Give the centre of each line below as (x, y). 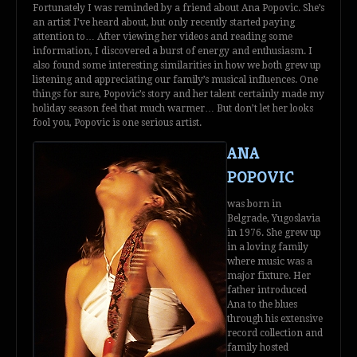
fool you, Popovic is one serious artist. (117, 122)
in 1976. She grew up (274, 233)
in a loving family (268, 247)
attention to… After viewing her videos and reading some (163, 36)
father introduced (267, 290)
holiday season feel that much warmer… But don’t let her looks (173, 108)
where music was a (270, 262)
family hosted (258, 348)
